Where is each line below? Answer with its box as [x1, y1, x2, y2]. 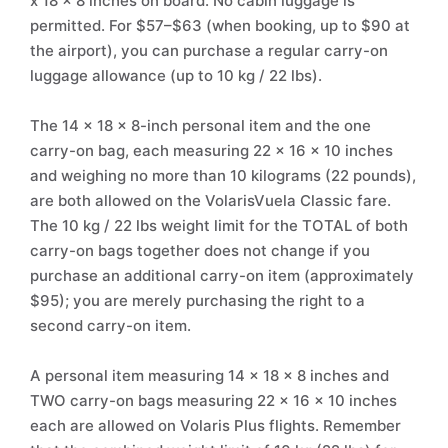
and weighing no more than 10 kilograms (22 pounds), [30, 166, 416, 185]
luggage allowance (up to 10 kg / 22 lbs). [30, 66, 322, 85]
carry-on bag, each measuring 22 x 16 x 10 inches [30, 141, 393, 160]
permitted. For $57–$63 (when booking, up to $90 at [30, 16, 410, 35]
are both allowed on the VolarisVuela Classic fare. [30, 191, 391, 210]
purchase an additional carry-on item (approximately [30, 266, 414, 285]
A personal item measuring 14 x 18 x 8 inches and [30, 366, 389, 385]
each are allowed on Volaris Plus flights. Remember [30, 416, 401, 435]
